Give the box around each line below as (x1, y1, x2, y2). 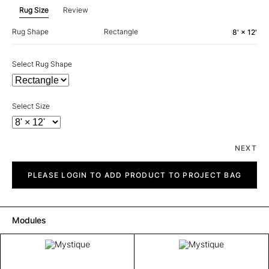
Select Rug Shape (12, 59, 72, 68)
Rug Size (19, 5, 49, 14)
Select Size (12, 101, 50, 110)
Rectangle (103, 27, 138, 36)
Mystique (11, 161, 43, 170)
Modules (12, 215, 46, 225)
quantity (11, 170, 39, 179)
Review (63, 5, 88, 14)
